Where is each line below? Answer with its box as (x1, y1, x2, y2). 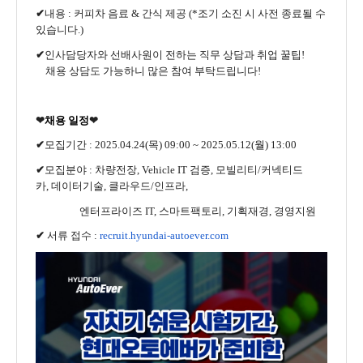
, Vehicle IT (137, 163, 190, 176)
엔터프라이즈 (79, 204, 143, 217)
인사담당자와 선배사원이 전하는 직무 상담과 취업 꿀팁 (45, 48, 301, 61)
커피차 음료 (74, 7, 129, 20)
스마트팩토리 (159, 204, 222, 217)
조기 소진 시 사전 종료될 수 (198, 7, 326, 20)
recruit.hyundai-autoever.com (100, 229, 228, 242)
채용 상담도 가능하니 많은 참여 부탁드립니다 (36, 64, 258, 77)
